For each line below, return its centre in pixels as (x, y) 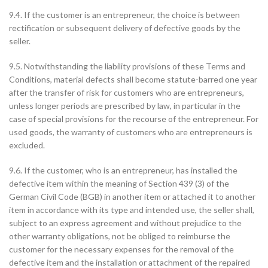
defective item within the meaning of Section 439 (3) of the (119, 183)
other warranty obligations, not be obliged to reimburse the (120, 236)
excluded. (27, 145)
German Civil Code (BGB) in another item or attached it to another (132, 197)
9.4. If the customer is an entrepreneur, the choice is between (124, 15)
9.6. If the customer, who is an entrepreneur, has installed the (123, 170)
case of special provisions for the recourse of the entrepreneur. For (134, 119)
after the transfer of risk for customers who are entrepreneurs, (127, 92)
